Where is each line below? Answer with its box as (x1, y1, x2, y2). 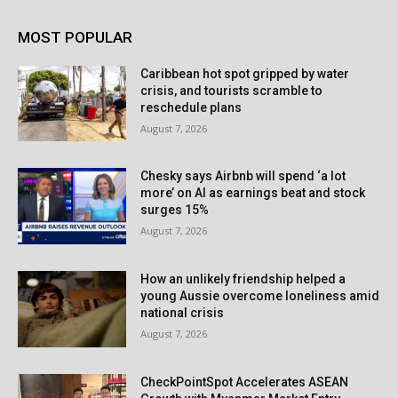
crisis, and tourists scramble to (140, 83, 323, 98)
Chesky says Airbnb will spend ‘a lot (140, 169, 346, 184)
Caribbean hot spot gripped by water (140, 66, 350, 81)
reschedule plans (140, 99, 243, 115)
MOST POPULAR (18, 28, 132, 46)
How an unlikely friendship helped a (140, 271, 346, 286)
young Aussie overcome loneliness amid (140, 288, 380, 303)
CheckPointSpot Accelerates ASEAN (140, 374, 349, 389)
